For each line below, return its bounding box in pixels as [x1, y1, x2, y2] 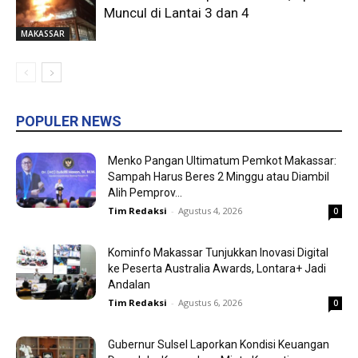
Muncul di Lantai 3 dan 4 [104, 5, 249, 22]
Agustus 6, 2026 [178, 296, 242, 309]
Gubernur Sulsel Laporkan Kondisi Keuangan [108, 338, 329, 352]
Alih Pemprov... [108, 186, 182, 200]
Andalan [108, 278, 150, 292]
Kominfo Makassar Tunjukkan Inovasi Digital [108, 246, 328, 260]
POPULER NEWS [16, 113, 121, 130]
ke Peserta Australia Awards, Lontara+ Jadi [108, 262, 326, 276]
